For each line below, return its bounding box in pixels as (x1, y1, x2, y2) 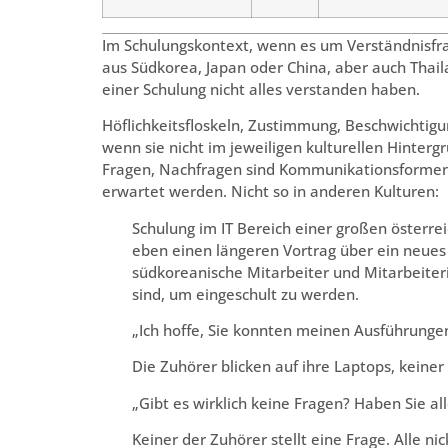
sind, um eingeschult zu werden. (132, 283, 359, 304)
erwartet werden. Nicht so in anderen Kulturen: (102, 181, 439, 202)
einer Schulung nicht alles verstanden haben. (102, 78, 420, 99)
